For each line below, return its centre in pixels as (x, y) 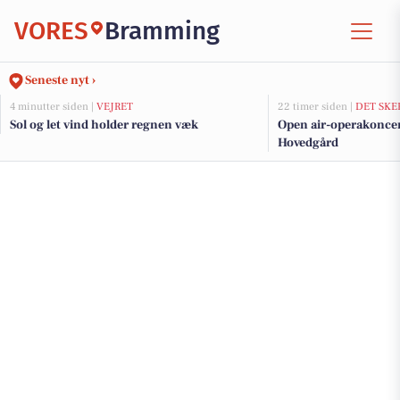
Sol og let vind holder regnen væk (104, 125)
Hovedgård (308, 143)
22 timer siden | (317, 107)
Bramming (162, 30)
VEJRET (115, 107)
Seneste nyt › (60, 80)
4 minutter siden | (53, 107)
